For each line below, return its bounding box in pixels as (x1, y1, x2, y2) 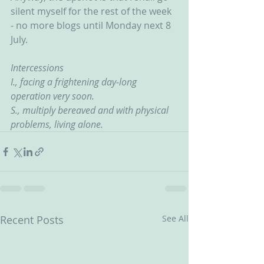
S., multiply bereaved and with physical (11, 104, 171, 117)
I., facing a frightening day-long (11, 75, 139, 88)
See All (162, 213, 189, 224)
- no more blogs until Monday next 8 (11, 19, 173, 32)
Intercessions (11, 61, 64, 74)
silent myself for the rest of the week (11, 5, 174, 18)
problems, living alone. (11, 118, 105, 131)
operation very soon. (11, 90, 94, 103)
